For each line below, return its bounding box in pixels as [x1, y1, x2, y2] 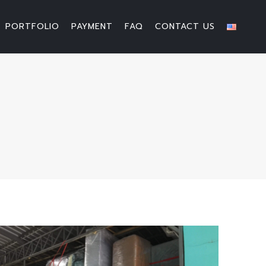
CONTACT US [155, 20, 215, 33]
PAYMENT [71, 20, 113, 33]
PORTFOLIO [5, 20, 59, 33]
